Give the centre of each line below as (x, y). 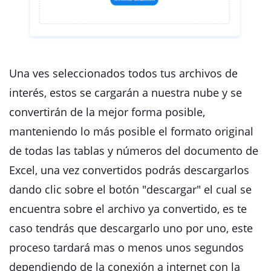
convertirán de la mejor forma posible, (107, 112)
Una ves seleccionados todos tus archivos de (123, 73)
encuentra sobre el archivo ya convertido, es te (128, 209)
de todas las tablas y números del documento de (134, 151)
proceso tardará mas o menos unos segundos (126, 247)
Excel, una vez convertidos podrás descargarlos (129, 170)
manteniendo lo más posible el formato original (131, 131)
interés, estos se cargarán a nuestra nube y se (126, 93)
